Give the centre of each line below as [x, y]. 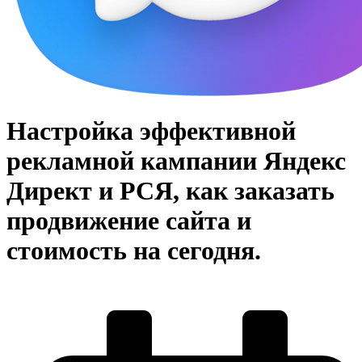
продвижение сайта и [129, 220]
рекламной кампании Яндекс [176, 160]
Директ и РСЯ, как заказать [170, 190]
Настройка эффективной [151, 130]
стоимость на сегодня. [134, 250]
